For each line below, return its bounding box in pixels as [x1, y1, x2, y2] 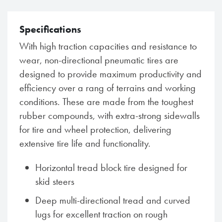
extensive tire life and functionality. [19, 137, 151, 150]
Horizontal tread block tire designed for [35, 161, 187, 174]
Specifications [19, 23, 81, 36]
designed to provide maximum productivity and [19, 67, 202, 80]
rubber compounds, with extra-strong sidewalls [19, 109, 200, 122]
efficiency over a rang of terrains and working [19, 81, 196, 94]
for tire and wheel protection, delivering [19, 123, 171, 136]
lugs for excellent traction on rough [35, 208, 167, 221]
